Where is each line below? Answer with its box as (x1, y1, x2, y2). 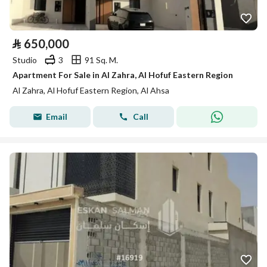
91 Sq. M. (85, 54, 118, 65)
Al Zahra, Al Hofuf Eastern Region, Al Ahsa (13, 85, 169, 95)
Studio (13, 54, 37, 65)
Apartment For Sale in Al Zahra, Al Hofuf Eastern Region (13, 70, 233, 80)
